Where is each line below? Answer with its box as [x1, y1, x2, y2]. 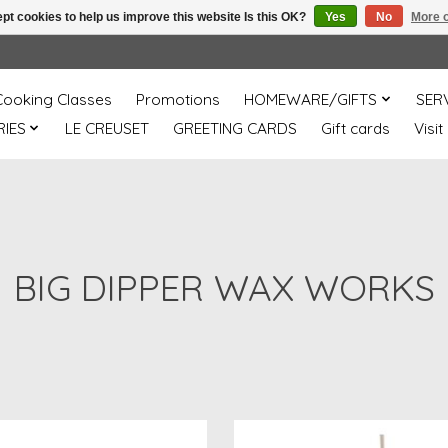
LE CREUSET [64, 118, 149, 138]
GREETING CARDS [172, 118, 297, 138]
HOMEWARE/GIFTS [244, 89, 378, 109]
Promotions [136, 89, 221, 109]
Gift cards [320, 118, 390, 138]
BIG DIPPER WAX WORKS [13, 264, 435, 310]
